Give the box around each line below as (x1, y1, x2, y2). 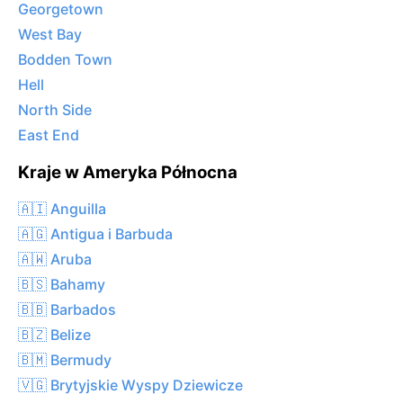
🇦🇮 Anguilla (18, 199, 106, 218)
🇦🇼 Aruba (18, 249, 92, 268)
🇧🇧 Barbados (18, 300, 116, 318)
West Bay (18, 25, 82, 44)
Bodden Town (18, 50, 112, 69)
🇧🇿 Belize (18, 325, 91, 344)
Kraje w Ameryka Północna (18, 162, 237, 184)
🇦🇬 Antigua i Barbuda (18, 224, 173, 243)
